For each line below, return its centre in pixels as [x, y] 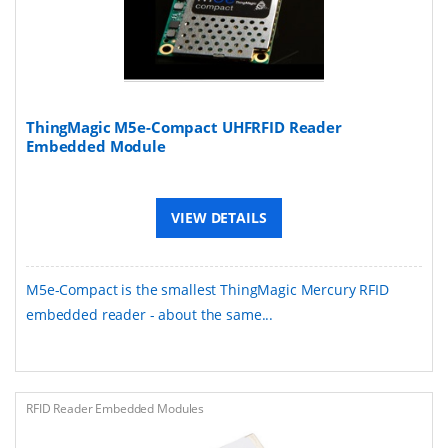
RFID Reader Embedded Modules [115, 408]
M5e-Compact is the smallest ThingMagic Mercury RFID [207, 289]
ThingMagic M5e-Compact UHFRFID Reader [184, 126]
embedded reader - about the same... [150, 314]
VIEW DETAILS [219, 217]
